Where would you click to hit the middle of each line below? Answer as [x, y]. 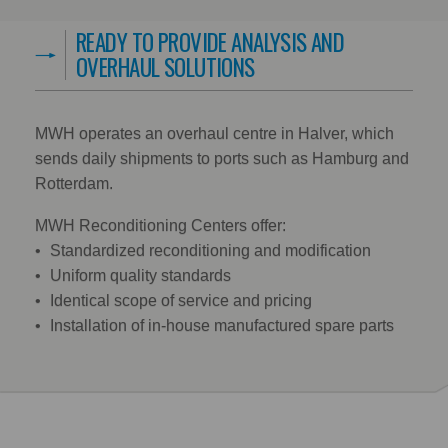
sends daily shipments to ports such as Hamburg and [222, 158]
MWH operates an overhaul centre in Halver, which [214, 133]
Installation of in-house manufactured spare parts [222, 326]
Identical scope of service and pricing [181, 301]
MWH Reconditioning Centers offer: [160, 226]
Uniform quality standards [140, 276]
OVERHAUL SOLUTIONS [165, 66]
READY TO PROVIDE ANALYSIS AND [210, 41]
